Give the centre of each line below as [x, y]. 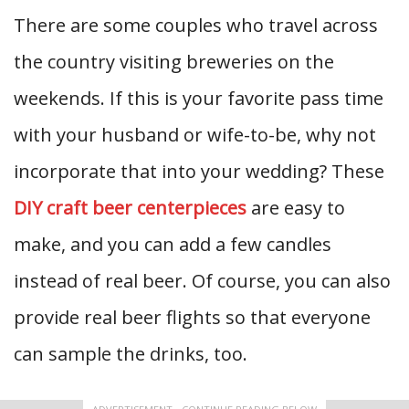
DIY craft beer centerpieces [130, 207]
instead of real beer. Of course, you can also [202, 280]
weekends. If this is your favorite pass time [199, 98]
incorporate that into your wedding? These [199, 171]
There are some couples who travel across [196, 25]
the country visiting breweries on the [174, 61]
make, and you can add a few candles [173, 244]
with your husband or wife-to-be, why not [195, 134]
